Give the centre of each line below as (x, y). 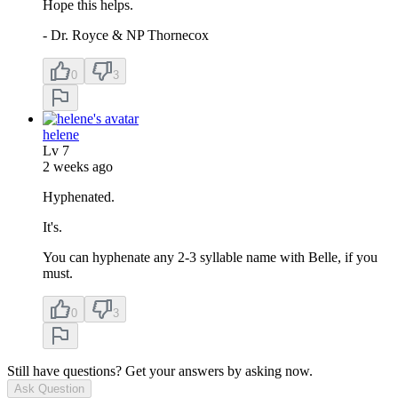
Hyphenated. (79, 196)
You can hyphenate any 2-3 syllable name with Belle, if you (210, 257)
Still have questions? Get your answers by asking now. (160, 370)
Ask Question (49, 388)
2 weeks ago (78, 166)
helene (61, 134)
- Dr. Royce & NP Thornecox (126, 35)
